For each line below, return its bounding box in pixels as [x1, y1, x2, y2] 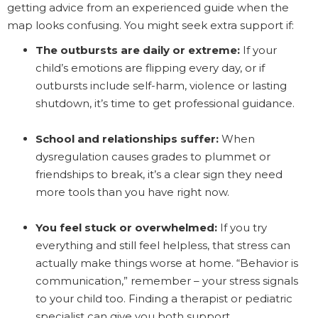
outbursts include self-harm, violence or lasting [35, 78, 287, 92]
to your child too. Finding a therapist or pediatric [35, 291, 292, 305]
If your [240, 43, 277, 57]
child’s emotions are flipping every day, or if [35, 60, 265, 75]
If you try [217, 220, 267, 234]
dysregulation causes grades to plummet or [35, 149, 270, 163]
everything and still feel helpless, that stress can [35, 238, 290, 252]
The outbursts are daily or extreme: [35, 43, 240, 57]
